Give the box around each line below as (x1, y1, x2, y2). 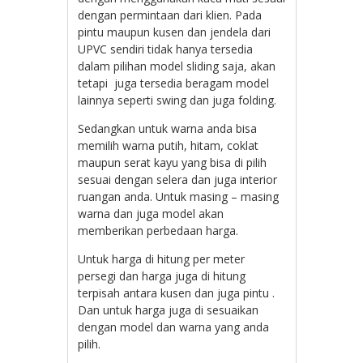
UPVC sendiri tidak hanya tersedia (78, 41, 254, 57)
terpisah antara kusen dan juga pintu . (78, 284, 275, 301)
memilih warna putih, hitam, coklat (78, 137, 259, 153)
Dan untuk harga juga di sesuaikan (78, 301, 259, 318)
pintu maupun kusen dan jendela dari (78, 23, 271, 40)
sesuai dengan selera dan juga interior (78, 171, 278, 187)
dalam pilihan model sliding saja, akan (78, 58, 276, 74)
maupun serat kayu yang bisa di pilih (78, 154, 267, 170)
